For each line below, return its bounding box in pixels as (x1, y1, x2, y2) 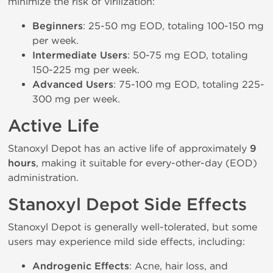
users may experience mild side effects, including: (8, 236, 245, 247)
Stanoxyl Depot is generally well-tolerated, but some (8, 221, 257, 233)
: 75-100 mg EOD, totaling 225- (113, 79, 264, 90)
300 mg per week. (32, 93, 120, 105)
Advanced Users (32, 79, 113, 91)
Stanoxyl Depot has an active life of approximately (8, 143, 250, 154)
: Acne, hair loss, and (129, 260, 228, 272)
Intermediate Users (32, 49, 127, 62)
